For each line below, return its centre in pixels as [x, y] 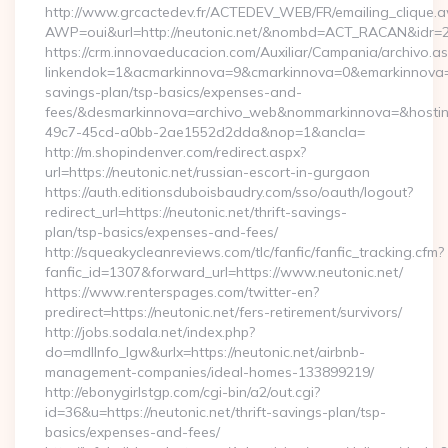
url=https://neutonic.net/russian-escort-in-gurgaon [207, 172]
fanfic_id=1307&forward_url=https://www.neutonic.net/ [224, 272]
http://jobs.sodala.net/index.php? [150, 332]
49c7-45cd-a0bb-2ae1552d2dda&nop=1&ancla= [205, 132]
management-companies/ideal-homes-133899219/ [209, 372]
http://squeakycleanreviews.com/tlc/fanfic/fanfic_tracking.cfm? [244, 252]
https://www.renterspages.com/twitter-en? [182, 292]
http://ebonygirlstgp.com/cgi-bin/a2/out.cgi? [182, 392]
